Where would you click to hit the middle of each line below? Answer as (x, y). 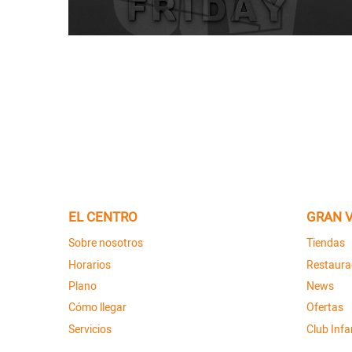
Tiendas (326, 244)
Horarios (90, 265)
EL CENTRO (103, 217)
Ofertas (325, 308)
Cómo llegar (97, 308)
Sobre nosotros (106, 244)
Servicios (90, 329)
